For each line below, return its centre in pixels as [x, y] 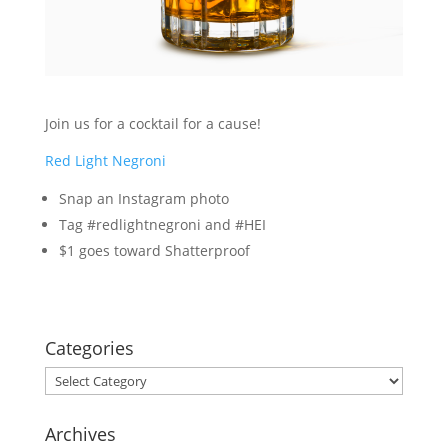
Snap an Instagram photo [143, 198]
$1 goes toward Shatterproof [154, 250]
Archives [80, 433]
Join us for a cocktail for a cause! [152, 123]
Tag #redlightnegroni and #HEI [162, 224]
